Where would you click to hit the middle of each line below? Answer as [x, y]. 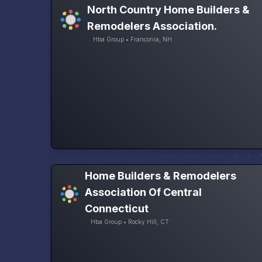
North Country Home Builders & [169, 10]
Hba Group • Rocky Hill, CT [130, 222]
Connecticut [117, 209]
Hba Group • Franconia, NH [133, 39]
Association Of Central [144, 192]
